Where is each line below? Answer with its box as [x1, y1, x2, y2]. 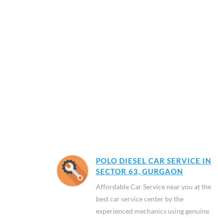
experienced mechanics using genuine [96, 207, 209, 215]
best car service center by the [96, 195, 183, 203]
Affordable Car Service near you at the [96, 182, 211, 191]
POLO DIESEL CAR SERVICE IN [96, 156, 211, 165]
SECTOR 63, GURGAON [96, 167, 183, 176]
